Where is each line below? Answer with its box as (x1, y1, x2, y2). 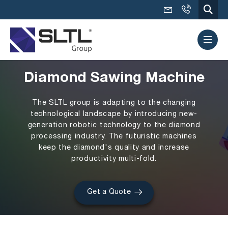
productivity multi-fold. (71, 156, 157, 162)
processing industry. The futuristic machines (31, 133, 197, 140)
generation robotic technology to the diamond (27, 122, 201, 129)
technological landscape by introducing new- (30, 111, 198, 118)
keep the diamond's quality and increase (38, 145, 190, 151)
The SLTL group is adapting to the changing (32, 100, 196, 106)
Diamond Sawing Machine (23, 72, 205, 86)
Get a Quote (87, 189, 131, 195)
